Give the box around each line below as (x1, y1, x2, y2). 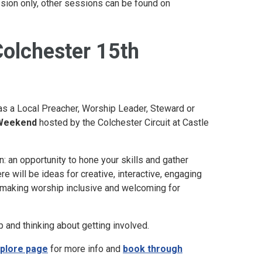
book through (123, 243, 182, 254)
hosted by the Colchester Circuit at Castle (37, 117, 209, 128)
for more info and (48, 243, 123, 254)
